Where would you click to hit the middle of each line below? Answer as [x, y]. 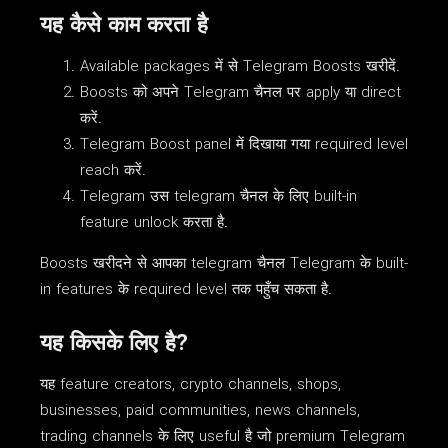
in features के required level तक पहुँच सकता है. [186, 289]
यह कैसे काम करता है [124, 25]
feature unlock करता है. [154, 222]
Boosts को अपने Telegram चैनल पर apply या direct [240, 92]
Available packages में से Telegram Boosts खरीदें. [240, 66]
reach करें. [113, 170]
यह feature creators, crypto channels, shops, [190, 384]
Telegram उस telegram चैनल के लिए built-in [218, 196]
